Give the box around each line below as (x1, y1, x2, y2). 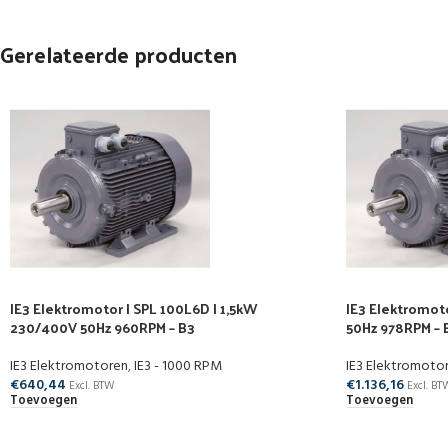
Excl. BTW (69, 377, 115, 395)
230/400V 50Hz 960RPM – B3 (10, 315, 195, 340)
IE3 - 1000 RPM (134, 355, 222, 378)
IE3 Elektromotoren (10, 355, 128, 378)
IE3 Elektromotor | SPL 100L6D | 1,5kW (10, 296, 257, 321)
